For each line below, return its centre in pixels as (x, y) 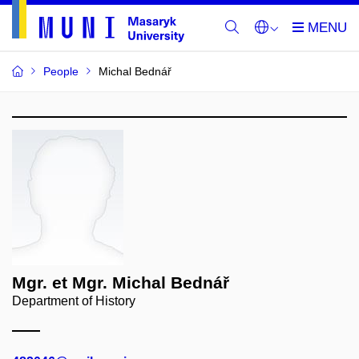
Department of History (74, 301)
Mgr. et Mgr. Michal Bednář (121, 282)
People (61, 71)
